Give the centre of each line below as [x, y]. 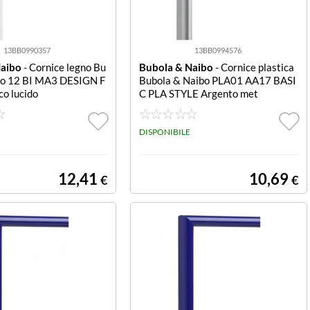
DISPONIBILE [164, 132]
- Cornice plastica [253, 67]
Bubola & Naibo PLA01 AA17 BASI [217, 80]
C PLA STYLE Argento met [198, 93]
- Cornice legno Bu [64, 67]
